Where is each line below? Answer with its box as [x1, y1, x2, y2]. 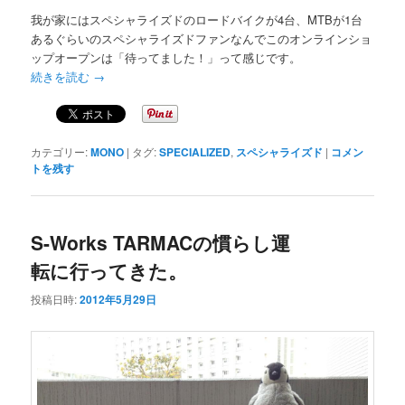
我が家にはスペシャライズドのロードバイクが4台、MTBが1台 [31, 11, 363, 29]
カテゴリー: [31, 144, 89, 160]
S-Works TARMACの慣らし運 [31, 229, 291, 257]
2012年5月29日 [80, 290, 157, 307]
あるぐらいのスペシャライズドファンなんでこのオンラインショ [31, 30, 372, 48]
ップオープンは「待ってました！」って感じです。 [31, 49, 302, 67]
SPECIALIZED [159, 144, 231, 161]
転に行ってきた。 [31, 257, 188, 285]
